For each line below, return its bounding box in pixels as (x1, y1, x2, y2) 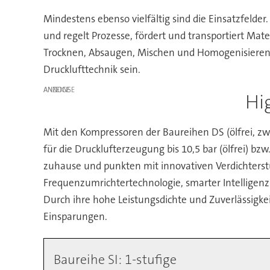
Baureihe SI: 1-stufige (53, 251, 177, 269)
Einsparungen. (43, 210, 107, 224)
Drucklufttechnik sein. (43, 62, 140, 76)
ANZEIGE (43, 84, 70, 95)
